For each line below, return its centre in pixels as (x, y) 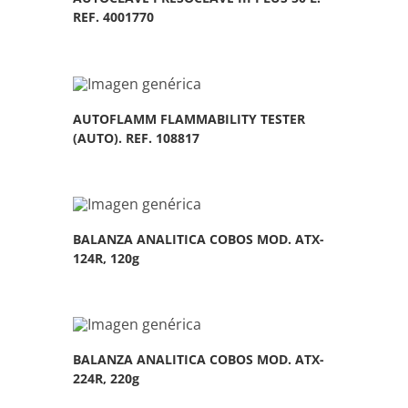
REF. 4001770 (114, 17)
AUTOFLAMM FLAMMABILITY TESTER (189, 118)
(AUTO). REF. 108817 (137, 138)
